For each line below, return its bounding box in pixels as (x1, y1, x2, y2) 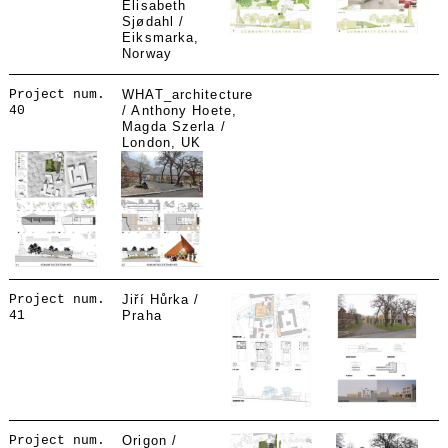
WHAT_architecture (122, 87, 254, 102)
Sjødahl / (122, 14, 185, 29)
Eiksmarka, (122, 30, 200, 45)
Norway (122, 46, 172, 61)
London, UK (122, 135, 202, 150)
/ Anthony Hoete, (122, 103, 237, 118)
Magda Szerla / (122, 119, 226, 134)
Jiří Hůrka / (122, 292, 200, 307)
